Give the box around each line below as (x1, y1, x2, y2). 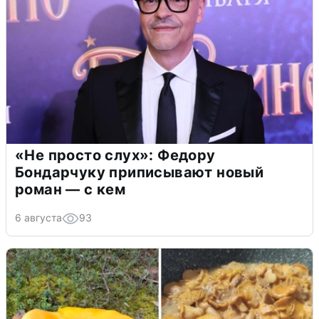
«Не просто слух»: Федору (15, 146, 216, 164)
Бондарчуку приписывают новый (15, 163, 264, 181)
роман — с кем (15, 180, 126, 198)
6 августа (15, 211, 62, 224)
